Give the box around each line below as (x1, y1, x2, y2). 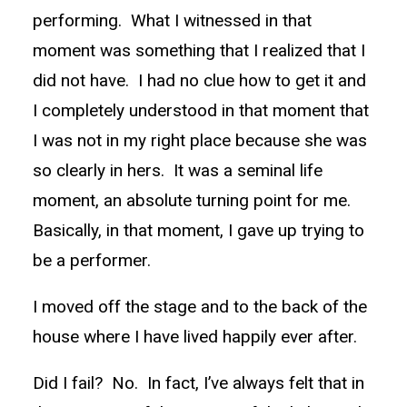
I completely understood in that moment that (33, 100, 369, 121)
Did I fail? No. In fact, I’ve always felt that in (33, 372, 364, 393)
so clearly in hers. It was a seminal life (33, 160, 323, 181)
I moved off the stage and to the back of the (33, 296, 367, 317)
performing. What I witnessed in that (33, 10, 312, 31)
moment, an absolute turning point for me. (33, 190, 355, 211)
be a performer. (33, 250, 151, 271)
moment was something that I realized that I (33, 40, 365, 61)
